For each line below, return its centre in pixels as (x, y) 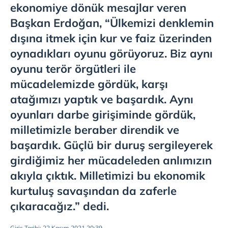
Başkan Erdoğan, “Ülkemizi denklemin (112, 23)
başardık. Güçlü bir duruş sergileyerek (111, 145)
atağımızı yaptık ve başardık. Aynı (102, 99)
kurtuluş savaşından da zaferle (93, 191)
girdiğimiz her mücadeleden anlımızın (111, 160)
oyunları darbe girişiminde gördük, (103, 115)
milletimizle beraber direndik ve (95, 130)
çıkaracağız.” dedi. (60, 206)
